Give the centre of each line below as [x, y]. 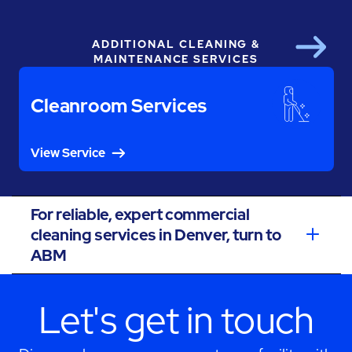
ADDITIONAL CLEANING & [176, 44]
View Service [68, 153]
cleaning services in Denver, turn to [156, 235]
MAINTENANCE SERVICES [176, 59]
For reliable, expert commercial [140, 214]
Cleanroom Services [119, 105]
